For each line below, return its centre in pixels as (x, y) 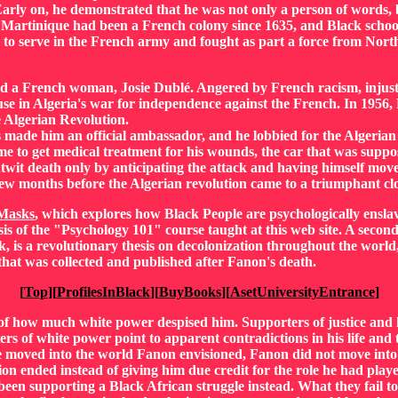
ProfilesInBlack (103, 292)
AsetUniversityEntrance (302, 292)
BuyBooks (190, 292)
